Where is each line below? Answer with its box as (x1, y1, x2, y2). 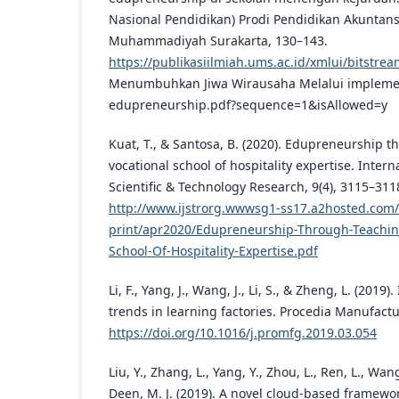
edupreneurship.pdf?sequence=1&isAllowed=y (109, 95, 387, 113)
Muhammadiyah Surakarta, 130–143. (109, 31, 328, 49)
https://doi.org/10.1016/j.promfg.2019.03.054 (109, 323, 377, 341)
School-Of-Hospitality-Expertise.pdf (109, 241, 318, 259)
